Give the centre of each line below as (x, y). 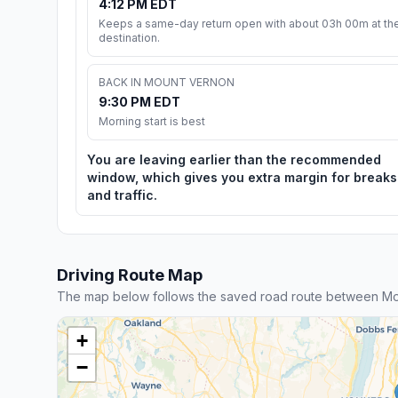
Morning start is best (152, 121)
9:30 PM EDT (139, 101)
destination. (129, 37)
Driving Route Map (130, 275)
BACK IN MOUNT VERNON (167, 82)
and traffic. (122, 195)
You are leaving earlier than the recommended (234, 159)
